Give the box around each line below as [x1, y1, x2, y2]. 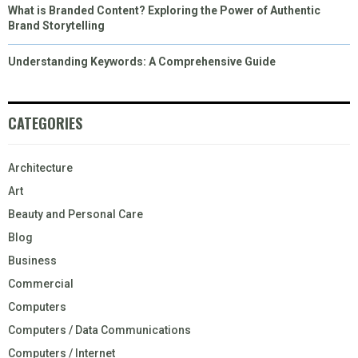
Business [8, 254, 57, 268]
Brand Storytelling [8, 19, 105, 33]
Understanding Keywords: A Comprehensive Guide [8, 55, 276, 69]
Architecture [8, 161, 73, 175]
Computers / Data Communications [8, 324, 191, 337]
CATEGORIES [8, 113, 82, 134]
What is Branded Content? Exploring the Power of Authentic [8, 4, 320, 18]
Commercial [8, 277, 74, 291]
